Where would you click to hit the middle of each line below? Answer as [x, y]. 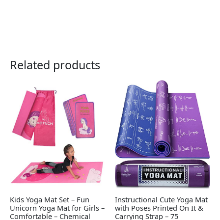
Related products [55, 65]
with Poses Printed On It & [159, 207]
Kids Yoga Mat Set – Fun [50, 199]
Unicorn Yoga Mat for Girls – [57, 207]
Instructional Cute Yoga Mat [161, 199]
